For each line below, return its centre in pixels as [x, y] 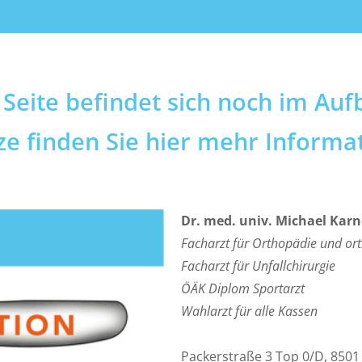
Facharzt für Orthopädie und [263, 243]
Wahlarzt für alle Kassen [249, 311]
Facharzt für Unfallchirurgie [258, 266]
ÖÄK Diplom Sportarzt [243, 288]
